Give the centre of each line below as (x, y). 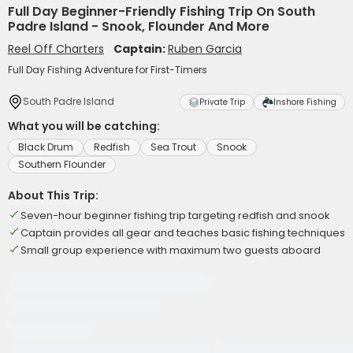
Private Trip (222, 102)
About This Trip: (53, 195)
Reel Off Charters (56, 49)
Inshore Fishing (305, 102)
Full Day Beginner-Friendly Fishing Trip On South (162, 11)
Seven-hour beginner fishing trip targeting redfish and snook (175, 216)
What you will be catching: (84, 126)
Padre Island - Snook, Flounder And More (139, 26)
